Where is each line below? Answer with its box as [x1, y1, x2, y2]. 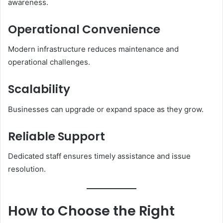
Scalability [8, 81, 70, 97]
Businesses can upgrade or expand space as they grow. [8, 104, 204, 114]
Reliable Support [8, 128, 105, 144]
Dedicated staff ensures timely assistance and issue [8, 151, 191, 161]
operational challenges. [8, 57, 90, 67]
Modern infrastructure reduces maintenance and [8, 44, 179, 54]
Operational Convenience [8, 21, 160, 37]
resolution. [8, 164, 46, 174]
